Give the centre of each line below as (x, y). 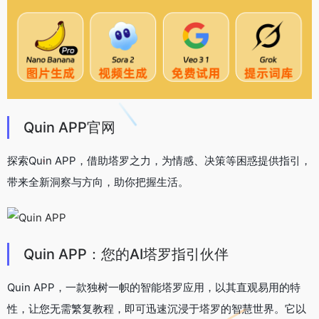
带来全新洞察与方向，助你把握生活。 (98, 182)
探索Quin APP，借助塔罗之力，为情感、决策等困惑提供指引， (159, 160)
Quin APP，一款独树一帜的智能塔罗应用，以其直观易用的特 (154, 287)
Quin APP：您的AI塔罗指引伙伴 (126, 254)
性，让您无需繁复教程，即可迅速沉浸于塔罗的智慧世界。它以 (157, 308)
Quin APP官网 (69, 127)
